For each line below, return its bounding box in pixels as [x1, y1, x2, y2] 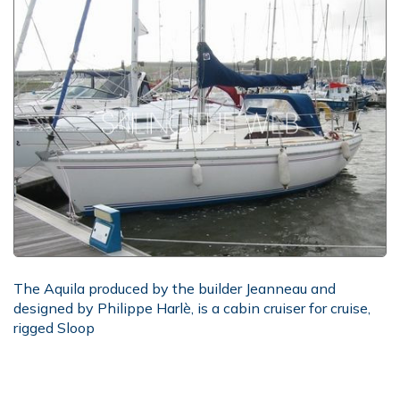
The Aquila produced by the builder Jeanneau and [13, 279, 336, 297]
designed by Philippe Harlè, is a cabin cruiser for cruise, [13, 299, 371, 317]
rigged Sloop [13, 319, 95, 337]
